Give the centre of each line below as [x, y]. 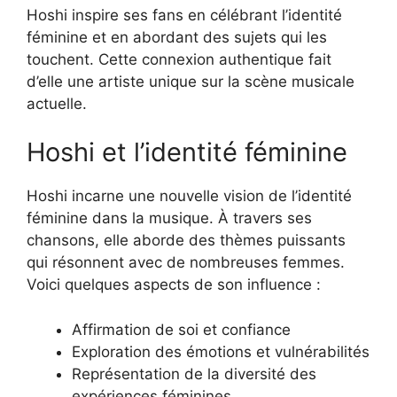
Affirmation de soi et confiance [181, 329]
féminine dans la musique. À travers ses [169, 218]
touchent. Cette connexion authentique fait [179, 59]
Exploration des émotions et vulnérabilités [221, 351]
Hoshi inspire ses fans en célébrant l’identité [184, 15]
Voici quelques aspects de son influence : [174, 285]
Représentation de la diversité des [194, 374]
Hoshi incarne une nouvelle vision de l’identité [189, 196]
